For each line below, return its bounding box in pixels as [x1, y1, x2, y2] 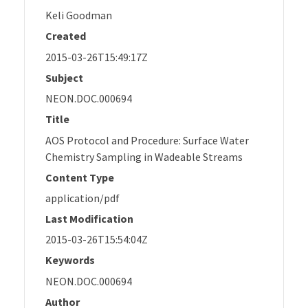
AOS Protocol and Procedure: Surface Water [45, 133, 249, 147]
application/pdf [45, 190, 120, 205]
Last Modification [45, 211, 133, 225]
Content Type [45, 170, 114, 184]
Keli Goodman [45, 8, 112, 23]
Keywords [45, 253, 95, 267]
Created [45, 29, 86, 43]
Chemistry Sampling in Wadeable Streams [45, 149, 243, 164]
